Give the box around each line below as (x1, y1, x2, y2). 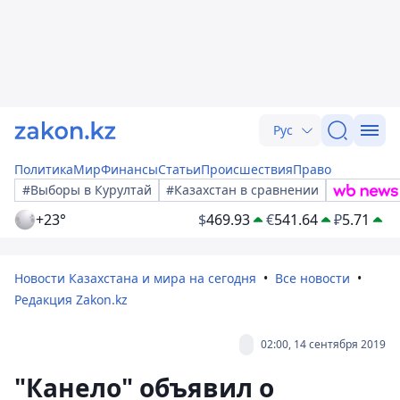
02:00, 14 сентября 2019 (261, 337, 386, 352)
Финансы (101, 161, 158, 178)
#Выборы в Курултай (22, 181, 152, 198)
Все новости (275, 270, 350, 287)
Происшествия (201, 161, 293, 178)
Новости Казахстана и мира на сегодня (14, 270, 256, 287)
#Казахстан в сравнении (166, 181, 319, 198)
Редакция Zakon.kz (14, 291, 128, 308)
